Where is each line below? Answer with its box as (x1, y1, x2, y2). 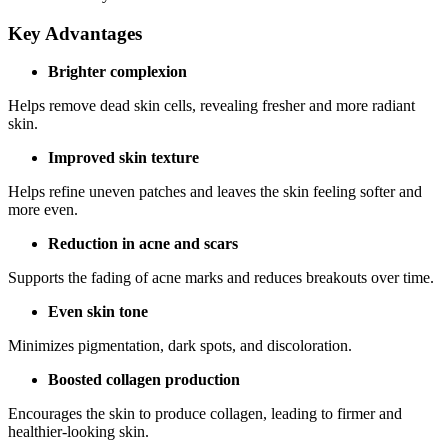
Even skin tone (48, 303, 148, 321)
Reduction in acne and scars (48, 235, 238, 253)
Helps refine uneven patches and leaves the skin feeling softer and (8, 183, 422, 201)
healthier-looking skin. (8, 423, 149, 441)
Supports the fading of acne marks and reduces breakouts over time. (8, 269, 434, 287)
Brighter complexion (48, 63, 187, 81)
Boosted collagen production (48, 371, 240, 389)
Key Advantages (8, 22, 142, 44)
